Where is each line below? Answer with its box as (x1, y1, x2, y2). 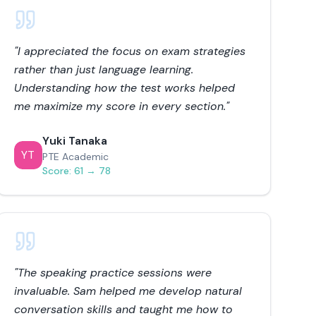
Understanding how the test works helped (13, 80, 235, 95)
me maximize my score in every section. (13, 99, 226, 114)
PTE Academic (42, 150, 109, 163)
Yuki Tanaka (42, 133, 107, 148)
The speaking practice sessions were (17, 265, 212, 280)
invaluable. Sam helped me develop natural (13, 284, 242, 298)
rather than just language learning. (13, 62, 193, 77)
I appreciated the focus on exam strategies (17, 44, 245, 59)
